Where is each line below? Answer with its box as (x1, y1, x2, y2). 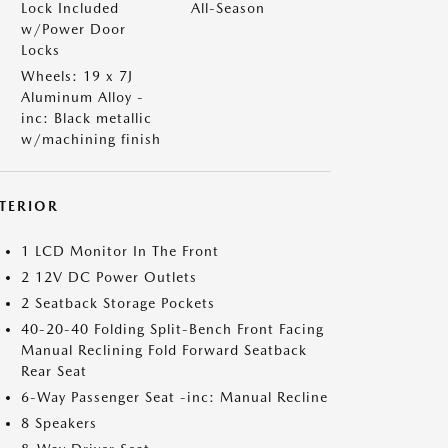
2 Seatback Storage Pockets (21, 295, 215, 311)
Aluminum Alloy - (21, 89, 144, 105)
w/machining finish (21, 131, 161, 147)
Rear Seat (21, 363, 87, 379)
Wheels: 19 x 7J (21, 68, 133, 84)
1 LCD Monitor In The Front (21, 243, 219, 259)
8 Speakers (21, 415, 97, 431)
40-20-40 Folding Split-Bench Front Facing (21, 321, 324, 337)
